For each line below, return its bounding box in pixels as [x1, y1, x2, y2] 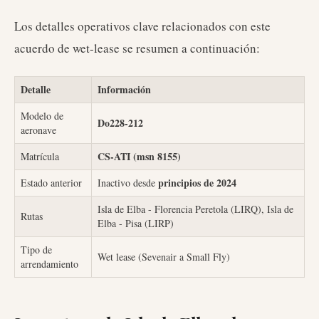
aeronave [21, 123, 56, 137]
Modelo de [21, 109, 63, 122]
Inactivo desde [98, 176, 158, 189]
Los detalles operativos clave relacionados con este [14, 18, 271, 34]
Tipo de [21, 243, 52, 256]
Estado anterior [21, 176, 82, 189]
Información [98, 82, 151, 97]
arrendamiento [21, 257, 78, 271]
